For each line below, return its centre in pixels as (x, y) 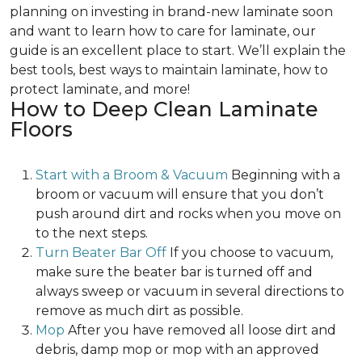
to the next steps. (92, 234)
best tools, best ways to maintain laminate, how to (169, 70)
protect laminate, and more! (100, 90)
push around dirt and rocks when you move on (188, 214)
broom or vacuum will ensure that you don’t (180, 195)
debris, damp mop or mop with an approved (177, 350)
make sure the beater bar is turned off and (174, 272)
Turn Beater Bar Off (101, 253)
